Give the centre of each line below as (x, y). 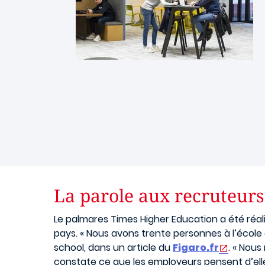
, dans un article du (128, 248)
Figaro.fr (196, 248)
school (69, 248)
